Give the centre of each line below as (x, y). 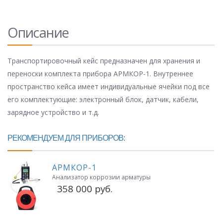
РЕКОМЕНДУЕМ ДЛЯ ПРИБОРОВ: (66, 138)
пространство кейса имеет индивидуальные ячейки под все (109, 87)
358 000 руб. (82, 189)
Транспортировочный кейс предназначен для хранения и (104, 61)
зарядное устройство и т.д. (53, 112)
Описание (38, 33)
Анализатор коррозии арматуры (101, 177)
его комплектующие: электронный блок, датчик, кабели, (103, 100)
